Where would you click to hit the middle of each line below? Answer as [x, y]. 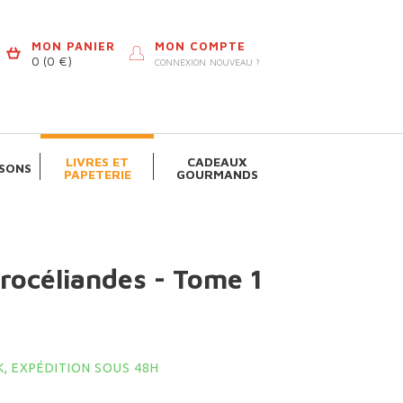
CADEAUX [217, 162]
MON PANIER [73, 45]
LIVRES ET [97, 162]
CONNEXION [180, 62]
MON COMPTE [200, 45]
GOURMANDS [217, 175]
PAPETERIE [97, 175]
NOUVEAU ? [234, 62]
